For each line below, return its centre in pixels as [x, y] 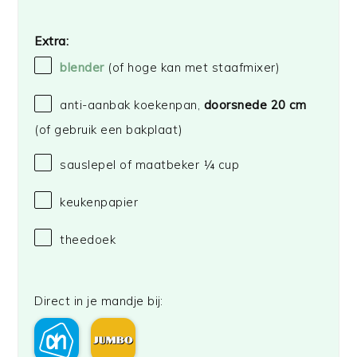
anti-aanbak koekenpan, [132, 105]
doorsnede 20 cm [255, 105]
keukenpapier [99, 202]
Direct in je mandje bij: [99, 301]
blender [82, 68]
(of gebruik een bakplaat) [109, 129]
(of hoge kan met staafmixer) [194, 68]
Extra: [52, 41]
